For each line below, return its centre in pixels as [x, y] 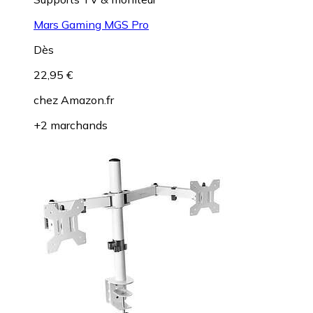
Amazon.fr [87, 100]
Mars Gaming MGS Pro [91, 24]
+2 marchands [71, 125]
